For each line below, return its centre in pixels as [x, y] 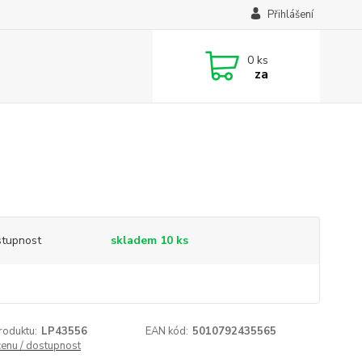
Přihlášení [290, 15]
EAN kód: [167, 331]
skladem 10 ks [149, 240]
